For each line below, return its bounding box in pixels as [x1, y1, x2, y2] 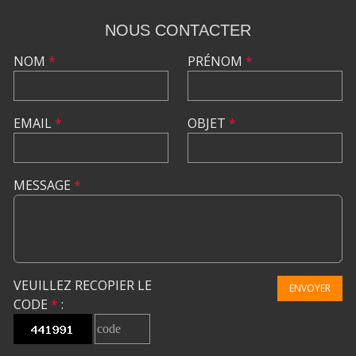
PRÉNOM [188, 52, 246, 70]
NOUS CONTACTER [105, 21, 251, 39]
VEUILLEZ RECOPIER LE [14, 276, 152, 294]
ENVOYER [289, 281, 331, 295]
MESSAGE [14, 176, 74, 194]
